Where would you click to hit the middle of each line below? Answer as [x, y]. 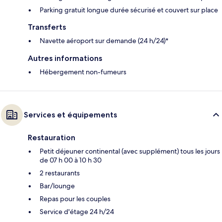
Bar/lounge [57, 186]
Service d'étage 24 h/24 [77, 211]
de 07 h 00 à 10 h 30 [71, 160]
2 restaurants [60, 173]
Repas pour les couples [75, 198]
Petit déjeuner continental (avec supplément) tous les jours [130, 151]
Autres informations [65, 58]
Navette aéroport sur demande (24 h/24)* [104, 40]
